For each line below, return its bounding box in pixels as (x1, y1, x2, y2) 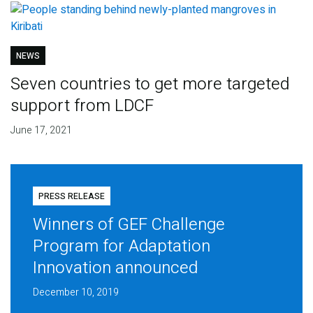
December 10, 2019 (32, 285, 119, 300)
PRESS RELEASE (38, 190, 105, 203)
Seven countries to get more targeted (10, 72, 289, 97)
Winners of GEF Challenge (32, 212, 225, 238)
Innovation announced (32, 256, 198, 281)
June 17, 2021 (10, 123, 72, 138)
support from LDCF (10, 94, 154, 119)
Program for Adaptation (32, 234, 210, 259)
